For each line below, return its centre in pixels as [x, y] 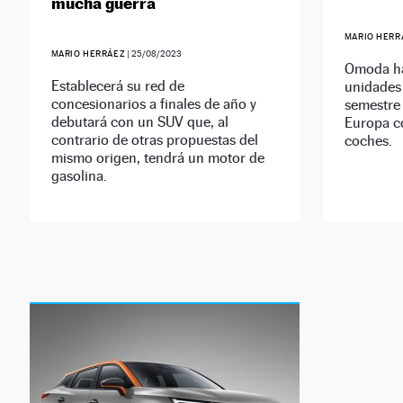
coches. [368, 141]
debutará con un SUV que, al [139, 122]
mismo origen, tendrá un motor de [157, 158]
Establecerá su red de [117, 86]
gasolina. [79, 176]
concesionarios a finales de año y [153, 104]
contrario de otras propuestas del [154, 140]
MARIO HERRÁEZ [88, 54]
